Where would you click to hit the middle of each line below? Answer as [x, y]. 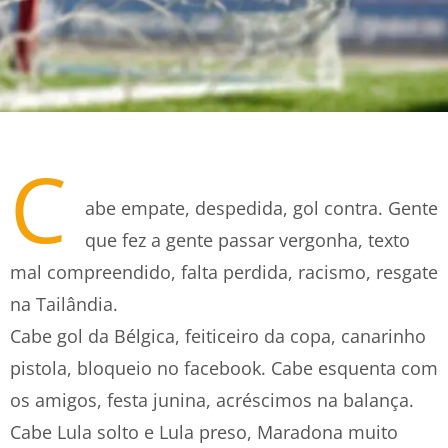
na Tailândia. [64, 304]
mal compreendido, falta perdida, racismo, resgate [224, 272]
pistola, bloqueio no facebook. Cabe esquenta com [224, 368]
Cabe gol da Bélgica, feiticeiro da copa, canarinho [218, 336]
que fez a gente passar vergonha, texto [247, 240]
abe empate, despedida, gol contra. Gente [261, 208]
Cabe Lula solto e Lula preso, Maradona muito [204, 432]
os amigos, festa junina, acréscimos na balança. [212, 400]
